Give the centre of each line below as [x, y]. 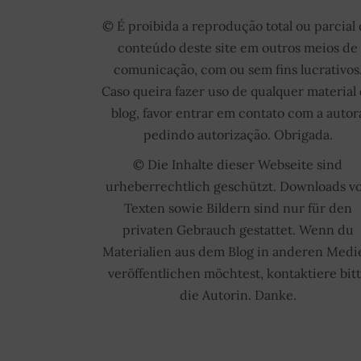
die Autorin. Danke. [238, 295]
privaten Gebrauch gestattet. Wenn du [238, 230]
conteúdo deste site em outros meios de [238, 48]
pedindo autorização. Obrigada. [238, 135]
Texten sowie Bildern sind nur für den [238, 208]
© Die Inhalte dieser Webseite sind [238, 165]
